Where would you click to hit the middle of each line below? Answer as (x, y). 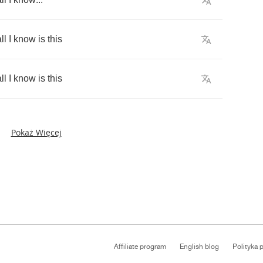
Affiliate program (140, 247)
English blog (199, 247)
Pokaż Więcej (36, 132)
